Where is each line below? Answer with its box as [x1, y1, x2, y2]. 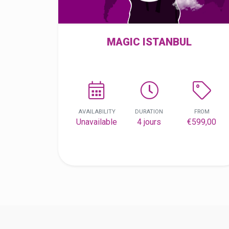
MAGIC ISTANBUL [106, 36, 192, 48]
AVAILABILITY [78, 108, 116, 115]
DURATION [135, 108, 164, 115]
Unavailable [76, 117, 118, 127]
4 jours [137, 117, 162, 127]
